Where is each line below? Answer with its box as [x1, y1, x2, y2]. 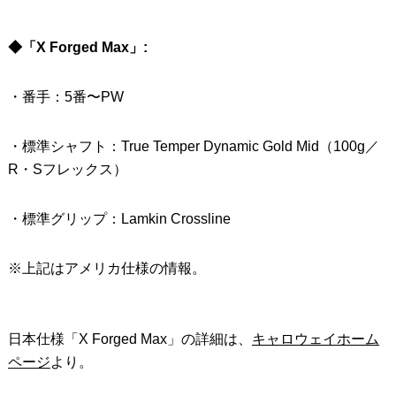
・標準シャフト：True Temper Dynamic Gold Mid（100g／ [7, 139, 379, 155]
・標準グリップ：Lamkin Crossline [7, 211, 231, 227]
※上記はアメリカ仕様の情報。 [7, 261, 206, 277]
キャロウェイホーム [251, 331, 379, 347]
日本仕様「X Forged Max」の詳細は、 [7, 331, 252, 347]
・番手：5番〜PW [7, 89, 124, 105]
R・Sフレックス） [7, 162, 127, 178]
